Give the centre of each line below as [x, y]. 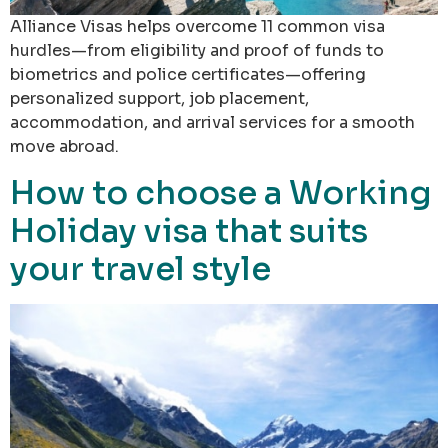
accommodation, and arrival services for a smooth [212, 123]
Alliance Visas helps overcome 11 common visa [197, 27]
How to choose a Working [221, 192]
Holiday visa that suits [189, 230]
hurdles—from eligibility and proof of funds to [197, 51]
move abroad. [64, 147]
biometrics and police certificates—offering [188, 75]
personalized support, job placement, [159, 99]
